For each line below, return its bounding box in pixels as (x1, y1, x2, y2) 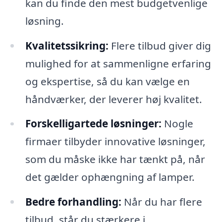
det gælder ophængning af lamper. (25, 170, 195, 184)
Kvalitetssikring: (25, 38, 109, 53)
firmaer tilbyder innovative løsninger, (25, 134, 206, 149)
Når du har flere (121, 195, 202, 209)
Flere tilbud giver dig (108, 38, 211, 53)
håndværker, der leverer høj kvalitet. (25, 92, 202, 106)
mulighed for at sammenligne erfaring (25, 56, 211, 70)
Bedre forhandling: (25, 195, 121, 209)
